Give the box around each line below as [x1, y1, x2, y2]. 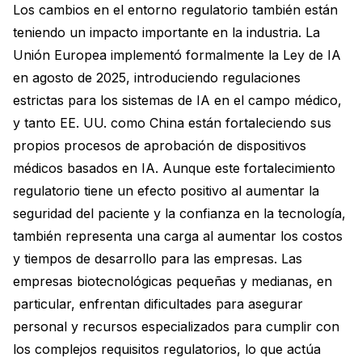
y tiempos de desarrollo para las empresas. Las [13, 250, 302, 267]
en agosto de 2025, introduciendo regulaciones [13, 69, 301, 86]
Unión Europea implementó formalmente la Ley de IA [13, 46, 341, 63]
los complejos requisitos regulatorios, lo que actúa [13, 340, 321, 357]
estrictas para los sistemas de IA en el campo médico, [13, 91, 342, 108]
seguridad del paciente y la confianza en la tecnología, [13, 204, 346, 221]
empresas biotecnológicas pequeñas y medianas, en [13, 272, 332, 289]
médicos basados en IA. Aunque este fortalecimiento [13, 159, 335, 176]
